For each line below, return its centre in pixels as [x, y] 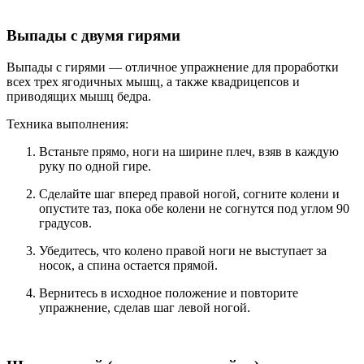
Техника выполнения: [67, 123]
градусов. [65, 223]
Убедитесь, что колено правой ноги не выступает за [183, 250]
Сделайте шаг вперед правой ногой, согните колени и [189, 193]
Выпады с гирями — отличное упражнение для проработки [173, 67]
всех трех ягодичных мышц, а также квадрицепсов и [153, 81]
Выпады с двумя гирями [93, 35]
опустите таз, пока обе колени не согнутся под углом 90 [194, 208]
